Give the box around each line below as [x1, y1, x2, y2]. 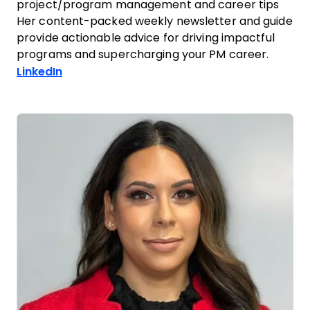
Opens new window [62, 65, 172, 77]
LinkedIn [17, 66, 62, 77]
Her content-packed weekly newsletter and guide [17, 15, 293, 27]
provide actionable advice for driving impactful [17, 32, 275, 44]
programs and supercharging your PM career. [17, 48, 269, 60]
